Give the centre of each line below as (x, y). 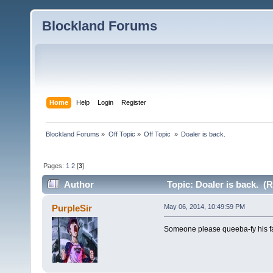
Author (79, 185)
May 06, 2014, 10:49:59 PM (204, 207)
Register (134, 102)
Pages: (55, 165)
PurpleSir (72, 208)
